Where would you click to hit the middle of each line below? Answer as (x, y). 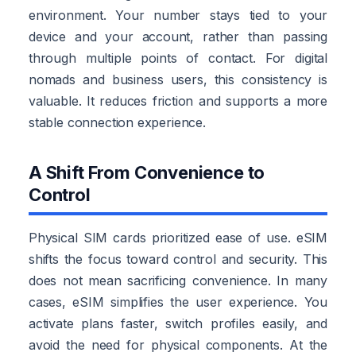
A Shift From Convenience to (147, 172)
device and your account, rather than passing (178, 36)
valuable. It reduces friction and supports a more (178, 101)
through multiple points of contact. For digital (178, 58)
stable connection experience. (117, 122)
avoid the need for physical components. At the (178, 344)
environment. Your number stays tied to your (178, 15)
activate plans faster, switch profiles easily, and (178, 323)
